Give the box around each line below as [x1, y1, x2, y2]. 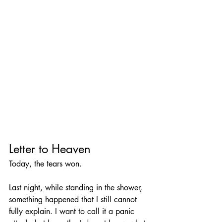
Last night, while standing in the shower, [9, 182, 145, 193]
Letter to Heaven [9, 141, 91, 157]
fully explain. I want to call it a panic [9, 206, 137, 217]
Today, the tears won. [9, 158, 82, 169]
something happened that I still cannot [9, 194, 139, 205]
